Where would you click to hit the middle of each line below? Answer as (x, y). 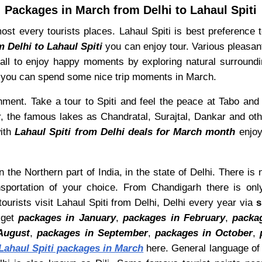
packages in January (67, 217)
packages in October (204, 232)
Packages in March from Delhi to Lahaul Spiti (131, 10)
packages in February (174, 217)
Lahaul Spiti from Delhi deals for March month (125, 132)
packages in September (92, 232)
